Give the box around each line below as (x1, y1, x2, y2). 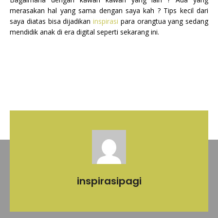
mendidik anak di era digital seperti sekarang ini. (10, 27, 159, 36)
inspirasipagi (76, 174, 142, 188)
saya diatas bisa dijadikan (10, 16, 93, 26)
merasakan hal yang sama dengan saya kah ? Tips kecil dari (10, 5, 208, 15)
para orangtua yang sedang (120, 16, 208, 26)
